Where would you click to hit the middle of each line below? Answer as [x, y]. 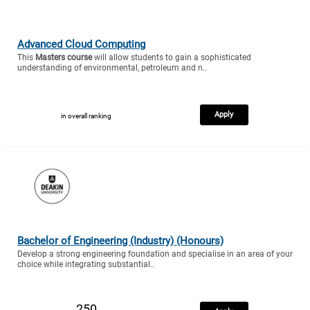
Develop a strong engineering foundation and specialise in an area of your [155, 254]
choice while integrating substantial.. [86, 264]
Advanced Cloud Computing [81, 44]
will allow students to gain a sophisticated [172, 57]
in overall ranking [86, 116]
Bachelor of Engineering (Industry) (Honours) [120, 240]
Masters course [64, 57]
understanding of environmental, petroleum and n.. [112, 67]
